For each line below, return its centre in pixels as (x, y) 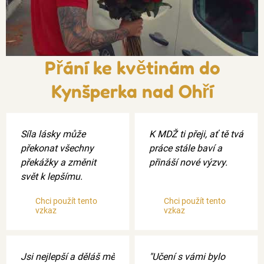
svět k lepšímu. (52, 176)
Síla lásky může (53, 134)
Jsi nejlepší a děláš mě (68, 256)
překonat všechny (57, 148)
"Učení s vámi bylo (187, 256)
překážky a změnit (58, 162)
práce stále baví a (186, 148)
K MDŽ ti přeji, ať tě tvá (196, 134)
